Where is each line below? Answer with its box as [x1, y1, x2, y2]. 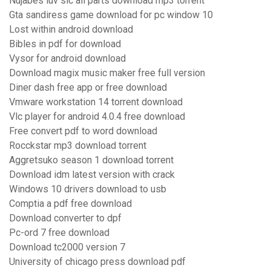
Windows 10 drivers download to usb [9, 183, 166, 195]
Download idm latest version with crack [9, 169, 175, 181]
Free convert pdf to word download [9, 125, 157, 137]
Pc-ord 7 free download [9, 227, 109, 239]
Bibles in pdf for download [9, 38, 121, 50]
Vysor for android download [9, 53, 126, 65]
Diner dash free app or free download [9, 82, 167, 94]
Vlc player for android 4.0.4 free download [9, 111, 185, 123]
